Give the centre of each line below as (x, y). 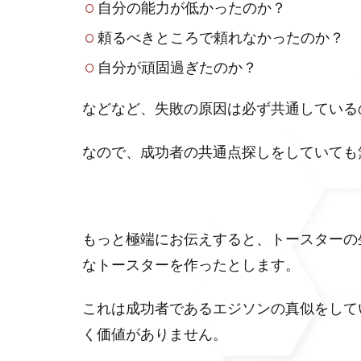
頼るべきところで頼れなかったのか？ (220, 37)
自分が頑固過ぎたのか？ (177, 67)
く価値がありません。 (155, 334)
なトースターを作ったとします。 (191, 264)
